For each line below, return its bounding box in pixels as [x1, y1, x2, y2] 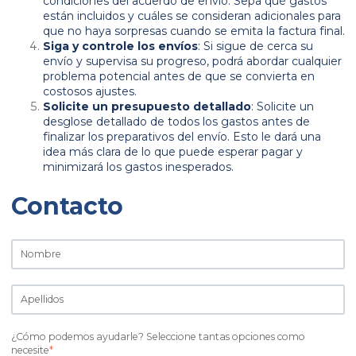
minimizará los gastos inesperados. [43, 159, 234, 174]
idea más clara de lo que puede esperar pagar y [43, 144, 303, 159]
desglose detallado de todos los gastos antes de [43, 114, 310, 129]
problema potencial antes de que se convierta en [43, 68, 315, 83]
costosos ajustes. [43, 83, 137, 99]
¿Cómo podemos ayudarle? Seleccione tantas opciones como [11, 331, 305, 343]
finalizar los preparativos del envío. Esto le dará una [43, 129, 321, 144]
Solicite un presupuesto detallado [43, 99, 251, 114]
